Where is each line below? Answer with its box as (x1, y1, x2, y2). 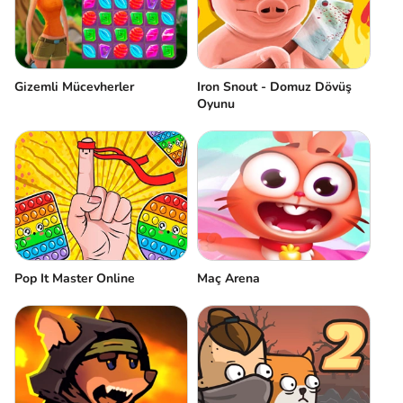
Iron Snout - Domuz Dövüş (197, 78, 352, 95)
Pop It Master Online (14, 270, 135, 288)
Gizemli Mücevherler (14, 78, 134, 95)
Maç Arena (197, 270, 260, 288)
